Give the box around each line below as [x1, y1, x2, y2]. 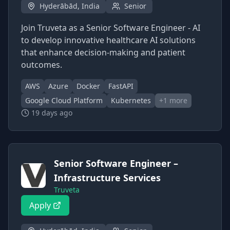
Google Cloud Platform [25, 95, 103, 105]
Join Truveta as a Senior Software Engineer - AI [21, 22, 200, 33]
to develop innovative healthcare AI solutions [21, 34, 196, 46]
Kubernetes [111, 95, 151, 105]
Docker [76, 81, 100, 91]
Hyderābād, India [40, 1, 100, 11]
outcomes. [21, 59, 62, 70]
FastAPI [108, 81, 133, 91]
